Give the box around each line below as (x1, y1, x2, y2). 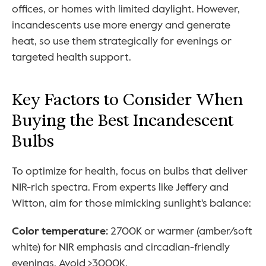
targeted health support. (12, 50, 131, 65)
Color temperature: (12, 224, 110, 239)
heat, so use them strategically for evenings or (12, 34, 232, 49)
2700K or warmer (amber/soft (110, 224, 252, 239)
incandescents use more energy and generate (12, 18, 230, 33)
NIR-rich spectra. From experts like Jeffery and (12, 180, 229, 195)
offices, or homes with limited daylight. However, (12, 2, 240, 17)
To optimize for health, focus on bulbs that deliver (12, 164, 248, 179)
